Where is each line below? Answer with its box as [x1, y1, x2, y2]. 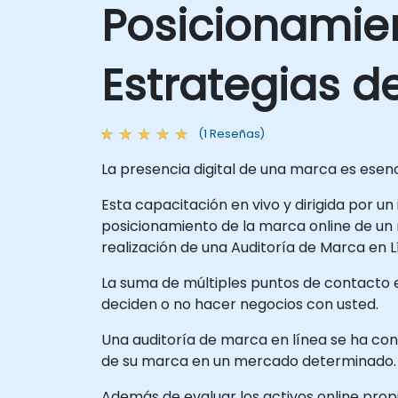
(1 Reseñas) [198, 126, 265, 141]
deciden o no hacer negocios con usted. [101, 293, 378, 314]
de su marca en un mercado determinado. [101, 350, 396, 371]
